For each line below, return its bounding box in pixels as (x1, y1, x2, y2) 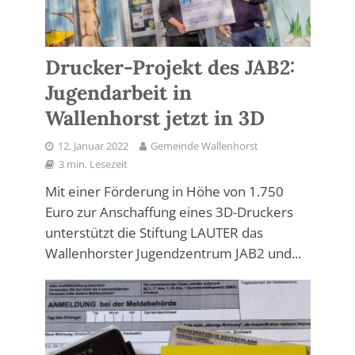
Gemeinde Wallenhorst (150, 139, 258, 153)
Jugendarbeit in (44, 79, 192, 105)
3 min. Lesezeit (58, 157, 128, 171)
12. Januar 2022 (57, 139, 128, 153)
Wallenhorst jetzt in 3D (44, 105, 265, 131)
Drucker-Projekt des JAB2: (44, 54, 295, 80)
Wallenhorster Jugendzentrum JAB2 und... (44, 243, 301, 262)
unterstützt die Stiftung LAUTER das (44, 223, 263, 242)
